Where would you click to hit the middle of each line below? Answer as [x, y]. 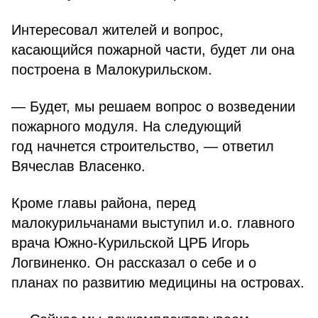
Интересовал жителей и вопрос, [117, 30]
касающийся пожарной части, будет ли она [153, 50]
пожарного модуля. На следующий [126, 126]
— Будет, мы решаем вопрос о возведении [153, 106]
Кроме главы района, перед [104, 203]
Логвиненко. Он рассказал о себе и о [134, 263]
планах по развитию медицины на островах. [158, 283]
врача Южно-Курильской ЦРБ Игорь [130, 243]
